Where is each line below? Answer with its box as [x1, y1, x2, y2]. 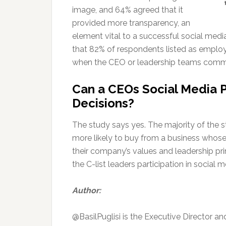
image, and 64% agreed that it [72, 5, 183, 15]
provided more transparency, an [72, 18, 190, 28]
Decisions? [72, 96, 134, 110]
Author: [72, 186, 101, 195]
